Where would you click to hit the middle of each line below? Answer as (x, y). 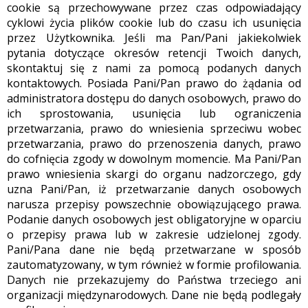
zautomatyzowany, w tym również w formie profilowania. (154, 265)
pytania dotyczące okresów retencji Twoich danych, (154, 53)
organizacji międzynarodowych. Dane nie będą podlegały (154, 295)
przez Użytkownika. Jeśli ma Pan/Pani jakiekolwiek (154, 38)
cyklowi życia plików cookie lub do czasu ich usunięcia (154, 23)
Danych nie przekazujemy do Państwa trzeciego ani (154, 280)
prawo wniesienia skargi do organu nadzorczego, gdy (154, 174)
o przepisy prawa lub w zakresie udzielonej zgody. (154, 235)
